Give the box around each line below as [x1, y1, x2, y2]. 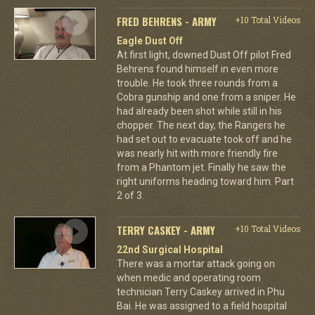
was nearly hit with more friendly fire [116, 147, 278, 159]
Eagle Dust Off [116, 34, 183, 46]
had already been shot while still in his [116, 105, 282, 117]
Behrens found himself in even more [116, 63, 278, 75]
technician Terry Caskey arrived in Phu [116, 285, 285, 297]
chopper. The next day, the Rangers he [116, 119, 285, 131]
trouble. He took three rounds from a [116, 77, 278, 89]
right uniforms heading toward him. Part [116, 175, 294, 187]
